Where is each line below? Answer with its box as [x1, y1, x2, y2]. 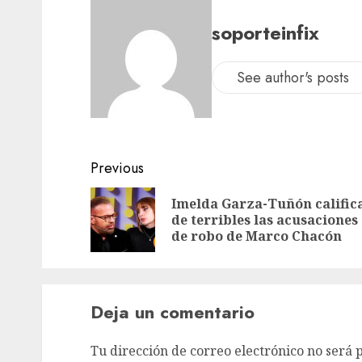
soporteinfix [212, 18, 319, 47]
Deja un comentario [90, 299, 255, 326]
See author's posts [237, 66, 349, 88]
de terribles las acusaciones [171, 211, 358, 229]
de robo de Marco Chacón [171, 227, 342, 246]
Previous [90, 158, 144, 179]
